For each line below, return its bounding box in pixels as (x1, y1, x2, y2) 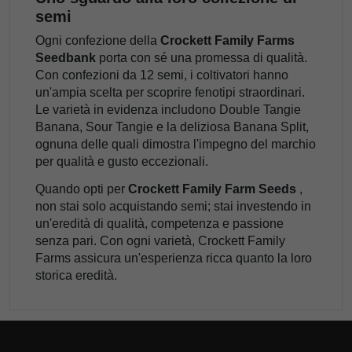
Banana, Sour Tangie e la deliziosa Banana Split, (35, 120, 309, 134)
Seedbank (35, 51, 96, 65)
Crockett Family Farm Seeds (128, 181, 296, 196)
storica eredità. (35, 268, 117, 282)
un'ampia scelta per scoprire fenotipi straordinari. (35, 86, 305, 100)
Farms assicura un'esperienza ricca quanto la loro (35, 251, 312, 265)
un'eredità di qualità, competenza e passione (35, 216, 284, 230)
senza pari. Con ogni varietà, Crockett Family (35, 233, 285, 247)
